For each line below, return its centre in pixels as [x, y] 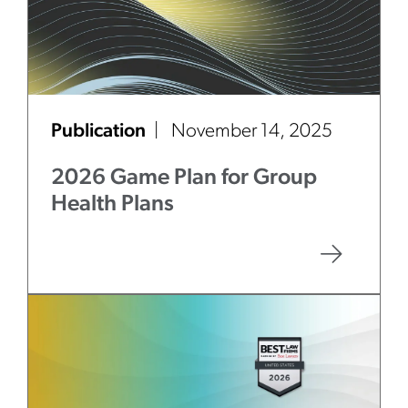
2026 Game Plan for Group [184, 178]
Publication [100, 132]
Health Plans [112, 204]
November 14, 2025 [252, 132]
